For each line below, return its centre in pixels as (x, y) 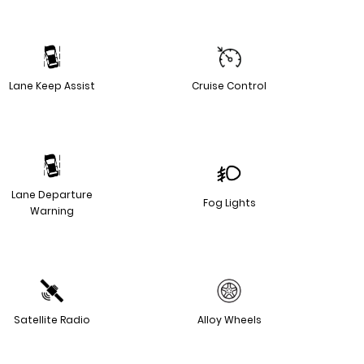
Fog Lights (229, 202)
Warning (52, 210)
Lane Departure (52, 194)
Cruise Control (229, 85)
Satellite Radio (52, 319)
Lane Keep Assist (52, 85)
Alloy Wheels (229, 319)
